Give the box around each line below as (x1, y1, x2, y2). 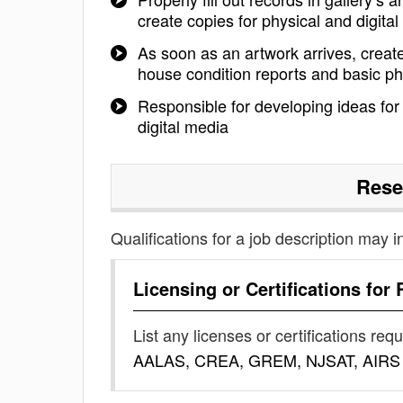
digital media (138, 114, 228, 138)
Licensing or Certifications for (133, 275, 396, 301)
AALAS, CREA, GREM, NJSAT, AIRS (133, 348, 400, 372)
